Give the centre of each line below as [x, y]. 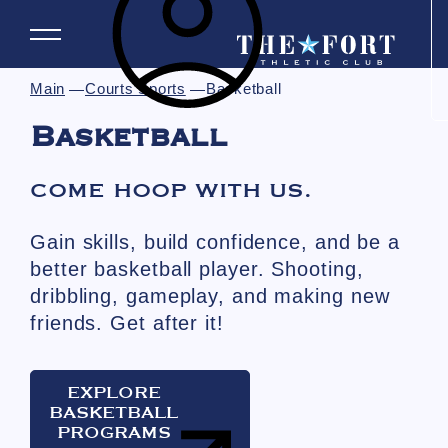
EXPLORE [113, 392]
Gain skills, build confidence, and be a [215, 242]
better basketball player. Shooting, [197, 269]
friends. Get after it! [127, 323]
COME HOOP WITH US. [171, 189]
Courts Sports [135, 88]
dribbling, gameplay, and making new [210, 296]
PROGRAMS [113, 432]
